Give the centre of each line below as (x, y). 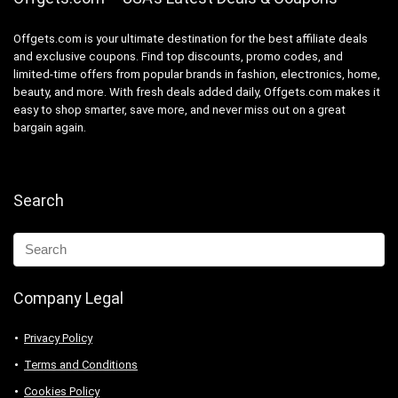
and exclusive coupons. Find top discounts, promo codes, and (178, 56)
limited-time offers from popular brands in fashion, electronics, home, (197, 74)
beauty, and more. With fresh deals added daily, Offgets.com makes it (197, 92)
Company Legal (68, 298)
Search (39, 200)
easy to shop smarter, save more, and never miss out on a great (179, 109)
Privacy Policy (58, 338)
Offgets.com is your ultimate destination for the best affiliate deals (191, 38)
